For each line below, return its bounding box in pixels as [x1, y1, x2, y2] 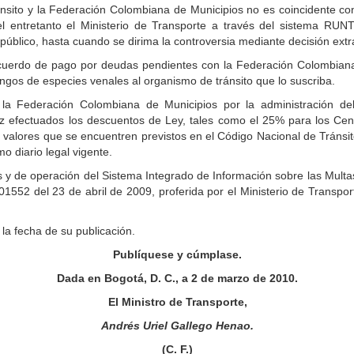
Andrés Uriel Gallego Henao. [101, 319, 254, 332]
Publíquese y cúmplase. [113, 248, 242, 261]
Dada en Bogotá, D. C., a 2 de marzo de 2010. [57, 272, 298, 284]
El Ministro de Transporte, [107, 296, 247, 308]
